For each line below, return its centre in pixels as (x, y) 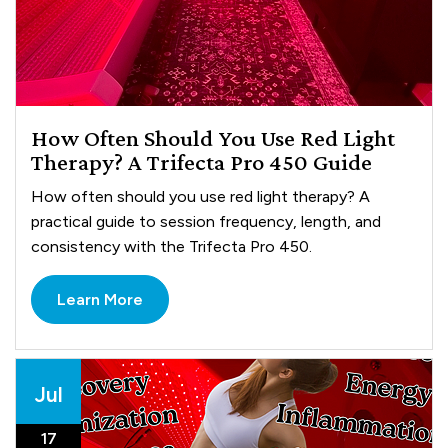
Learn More (100, 300)
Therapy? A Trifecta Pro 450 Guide (202, 162)
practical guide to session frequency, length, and (206, 222)
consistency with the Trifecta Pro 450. (172, 247)
